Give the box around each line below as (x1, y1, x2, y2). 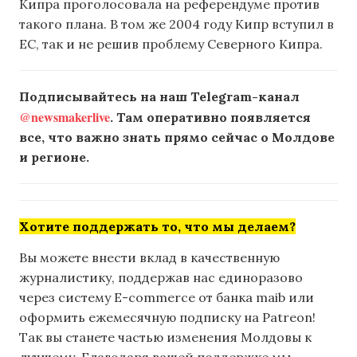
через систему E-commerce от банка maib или (19, 289, 314, 306)
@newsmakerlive (19, 107, 110, 126)
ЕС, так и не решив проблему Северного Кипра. (19, 35, 323, 52)
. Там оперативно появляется (110, 108, 311, 125)
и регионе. (19, 148, 89, 165)
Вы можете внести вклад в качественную (19, 249, 280, 266)
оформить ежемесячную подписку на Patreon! (19, 309, 316, 326)
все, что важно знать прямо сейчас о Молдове (19, 128, 335, 145)
